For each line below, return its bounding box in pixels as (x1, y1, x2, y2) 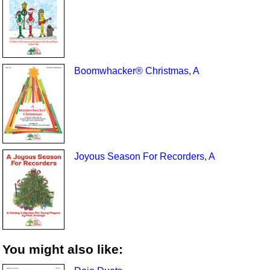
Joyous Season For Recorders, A (74, 151, 215, 162)
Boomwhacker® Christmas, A (74, 65, 199, 76)
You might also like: (2, 242, 124, 257)
